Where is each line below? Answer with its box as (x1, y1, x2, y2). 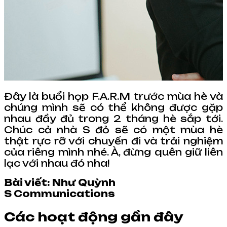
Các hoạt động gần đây (4, 209, 183, 224)
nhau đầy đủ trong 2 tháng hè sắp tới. (4, 112, 223, 124)
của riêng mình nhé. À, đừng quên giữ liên (4, 146, 223, 158)
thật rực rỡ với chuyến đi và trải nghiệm (4, 135, 223, 146)
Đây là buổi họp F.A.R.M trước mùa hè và (4, 90, 223, 102)
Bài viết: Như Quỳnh (4, 176, 116, 188)
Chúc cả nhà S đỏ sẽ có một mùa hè (4, 124, 223, 135)
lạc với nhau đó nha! (4, 157, 109, 169)
